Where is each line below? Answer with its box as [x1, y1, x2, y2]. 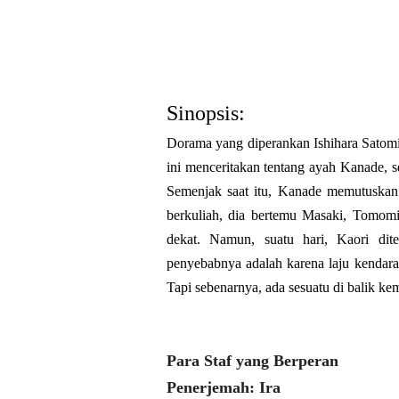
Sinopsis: [167, 102, 250, 125]
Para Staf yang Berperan [167, 352, 338, 370]
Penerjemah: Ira [167, 379, 281, 396]
